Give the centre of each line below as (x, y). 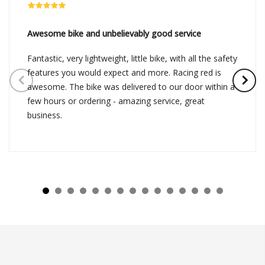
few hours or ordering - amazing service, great (116, 101)
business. (45, 115)
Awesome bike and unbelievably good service (114, 34)
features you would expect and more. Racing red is (124, 73)
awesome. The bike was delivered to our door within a (131, 87)
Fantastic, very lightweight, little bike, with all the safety (132, 59)
